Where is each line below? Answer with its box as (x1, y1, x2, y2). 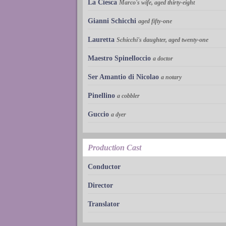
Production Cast (88, 143, 141, 152)
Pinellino (88, 91, 115, 99)
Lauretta (88, 35, 115, 43)
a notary (161, 73, 182, 81)
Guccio (88, 110, 109, 118)
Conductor (88, 162, 121, 171)
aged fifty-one (138, 17, 172, 25)
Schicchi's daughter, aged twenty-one (117, 36, 208, 43)
